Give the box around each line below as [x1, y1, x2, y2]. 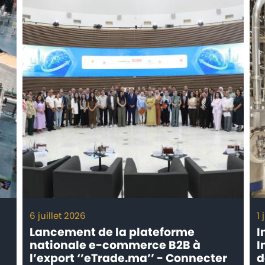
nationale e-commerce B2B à [30, 237, 201, 254]
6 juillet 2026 [30, 209, 86, 222]
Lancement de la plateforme [30, 224, 195, 241]
